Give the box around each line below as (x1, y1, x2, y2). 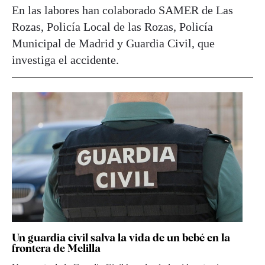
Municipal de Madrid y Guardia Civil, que (12, 37, 215, 50)
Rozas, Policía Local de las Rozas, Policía (12, 20, 213, 34)
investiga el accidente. (12, 53, 119, 67)
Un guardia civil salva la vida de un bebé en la (12, 231, 230, 244)
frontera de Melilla (12, 242, 101, 255)
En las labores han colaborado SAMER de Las (12, 4, 233, 17)
